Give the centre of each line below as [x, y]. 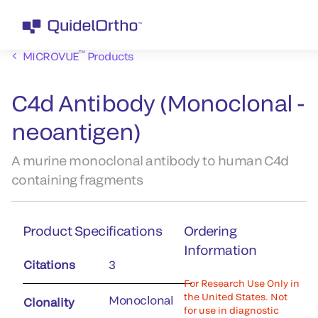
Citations [49, 264]
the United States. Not [235, 297]
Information [220, 250]
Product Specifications [93, 231]
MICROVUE [51, 56]
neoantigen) [76, 131]
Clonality [49, 302]
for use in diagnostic [231, 310]
